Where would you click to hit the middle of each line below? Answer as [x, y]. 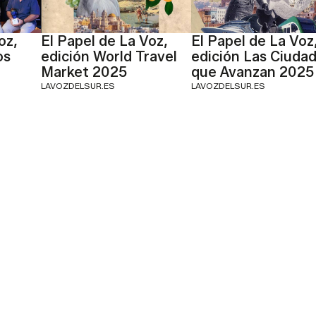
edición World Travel [109, 57]
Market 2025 [84, 72]
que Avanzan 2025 [252, 72]
